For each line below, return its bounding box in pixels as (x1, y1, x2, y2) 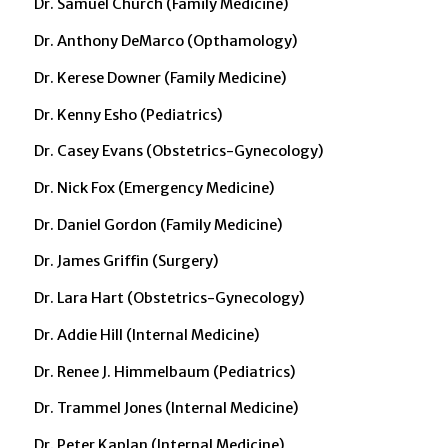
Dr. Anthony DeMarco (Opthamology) (33, 32, 298, 51)
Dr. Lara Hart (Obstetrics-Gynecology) (33, 289, 305, 308)
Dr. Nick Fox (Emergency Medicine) (33, 179, 275, 197)
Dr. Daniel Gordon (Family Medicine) (33, 215, 283, 234)
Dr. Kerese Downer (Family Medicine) (33, 68, 287, 87)
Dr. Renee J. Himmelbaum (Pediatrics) (33, 362, 296, 381)
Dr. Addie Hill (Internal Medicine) (33, 325, 260, 344)
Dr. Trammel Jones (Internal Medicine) (33, 399, 299, 418)
